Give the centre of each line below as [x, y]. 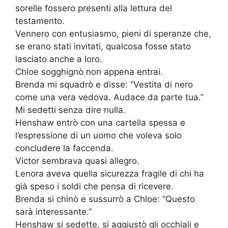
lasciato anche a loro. [59, 59]
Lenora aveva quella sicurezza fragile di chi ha [110, 174]
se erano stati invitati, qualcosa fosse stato [103, 47]
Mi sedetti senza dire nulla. [70, 110]
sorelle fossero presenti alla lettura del [94, 8]
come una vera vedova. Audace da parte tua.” [109, 97]
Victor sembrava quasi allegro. [77, 161]
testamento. [40, 21]
